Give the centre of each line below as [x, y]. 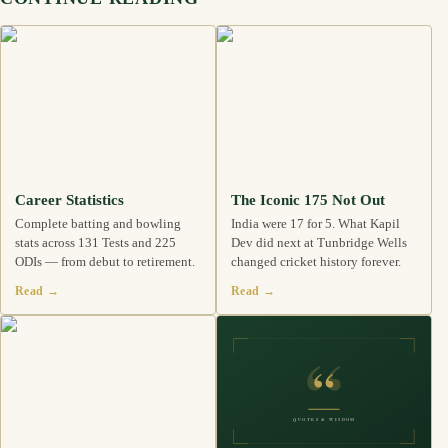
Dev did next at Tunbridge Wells [319, 243]
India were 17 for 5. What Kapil [315, 224]
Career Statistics [69, 199]
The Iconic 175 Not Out [308, 199]
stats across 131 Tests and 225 [95, 243]
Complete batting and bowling [98, 224]
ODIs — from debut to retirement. [105, 262]
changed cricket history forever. [316, 262]
